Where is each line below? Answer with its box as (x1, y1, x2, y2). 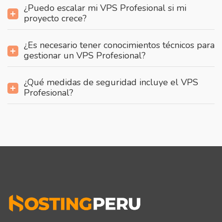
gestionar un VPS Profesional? (24, 50, 146, 62)
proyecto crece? (24, 12, 87, 25)
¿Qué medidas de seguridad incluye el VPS (24, 76, 198, 89)
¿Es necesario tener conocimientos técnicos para (24, 39, 215, 52)
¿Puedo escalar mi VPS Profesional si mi (24, 2, 186, 14)
